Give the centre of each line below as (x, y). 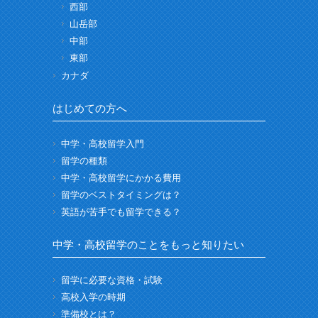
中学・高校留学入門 (103, 143)
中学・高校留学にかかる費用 (121, 177)
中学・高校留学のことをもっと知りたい (148, 244)
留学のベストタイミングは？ (121, 194)
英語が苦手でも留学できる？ (121, 212)
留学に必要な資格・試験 (112, 280)
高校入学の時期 (93, 297)
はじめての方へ (90, 108)
